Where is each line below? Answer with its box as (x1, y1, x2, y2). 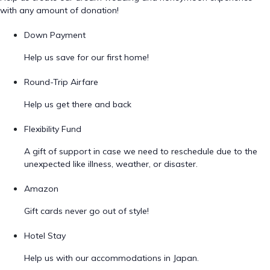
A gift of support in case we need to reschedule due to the (24, 146, 257, 157)
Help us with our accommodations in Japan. (24, 253, 199, 263)
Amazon (24, 183, 58, 194)
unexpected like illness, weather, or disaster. (24, 159, 198, 169)
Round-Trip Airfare (24, 77, 98, 87)
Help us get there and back (24, 99, 131, 110)
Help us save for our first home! (24, 52, 149, 63)
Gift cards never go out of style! (24, 206, 149, 216)
